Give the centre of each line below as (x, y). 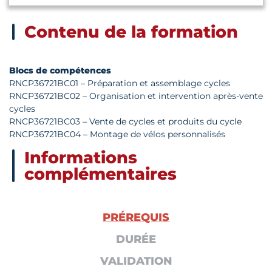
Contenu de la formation (131, 32)
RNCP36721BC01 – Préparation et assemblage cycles (120, 83)
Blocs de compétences (60, 71)
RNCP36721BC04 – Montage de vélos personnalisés (117, 134)
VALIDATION (136, 261)
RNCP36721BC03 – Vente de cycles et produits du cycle (125, 122)
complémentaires (100, 174)
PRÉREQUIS (136, 218)
